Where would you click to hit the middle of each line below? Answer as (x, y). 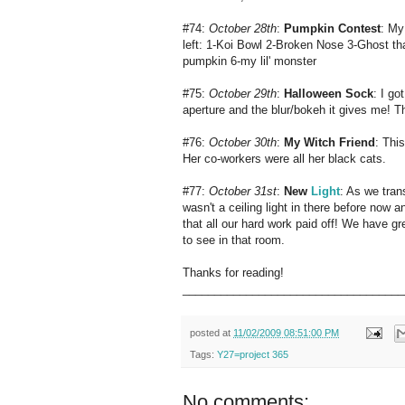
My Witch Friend (330, 142)
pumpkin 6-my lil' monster (250, 61)
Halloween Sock (329, 93)
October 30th (243, 142)
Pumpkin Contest (332, 28)
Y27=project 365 (253, 355)
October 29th (243, 93)
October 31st (243, 191)
